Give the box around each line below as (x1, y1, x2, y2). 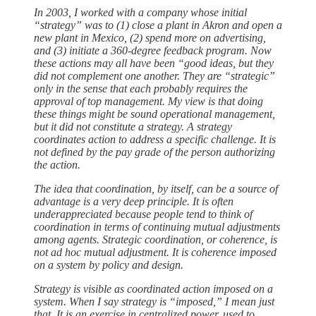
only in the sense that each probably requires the (34, 83, 248, 95)
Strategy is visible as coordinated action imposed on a (34, 283, 273, 296)
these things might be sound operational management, (34, 108, 275, 121)
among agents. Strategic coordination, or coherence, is (34, 233, 277, 246)
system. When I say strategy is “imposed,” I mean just (34, 296, 274, 308)
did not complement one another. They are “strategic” (34, 70, 275, 83)
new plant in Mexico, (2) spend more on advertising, (34, 32, 266, 44)
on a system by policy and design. (34, 259, 183, 272)
